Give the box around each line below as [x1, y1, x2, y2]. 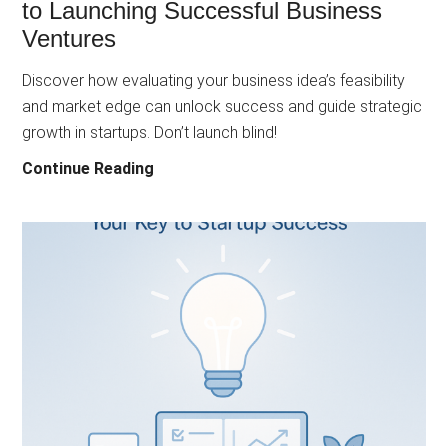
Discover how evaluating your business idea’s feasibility [22, 71, 406, 91]
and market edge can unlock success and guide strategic [22, 97, 423, 117]
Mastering [153, 158, 232, 178]
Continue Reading [22, 159, 155, 179]
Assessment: [153, 210, 253, 230]
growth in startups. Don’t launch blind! [22, 123, 278, 143]
